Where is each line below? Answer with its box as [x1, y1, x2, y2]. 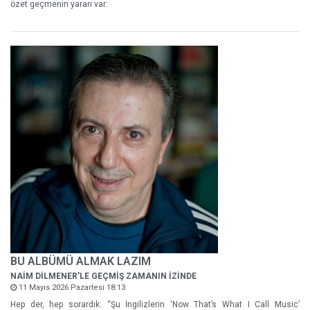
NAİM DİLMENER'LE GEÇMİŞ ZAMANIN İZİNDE [10, 271, 197, 281]
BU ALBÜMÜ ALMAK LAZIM [10, 255, 151, 268]
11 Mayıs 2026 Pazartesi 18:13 [17, 283, 125, 292]
